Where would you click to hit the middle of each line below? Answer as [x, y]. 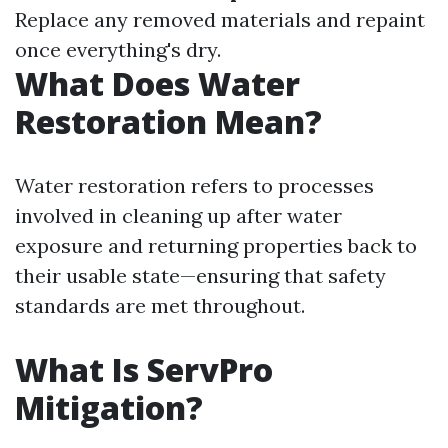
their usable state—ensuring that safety [200, 275]
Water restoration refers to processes [194, 185]
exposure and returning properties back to [216, 245]
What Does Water [157, 83]
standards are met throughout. [160, 305]
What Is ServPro [144, 369]
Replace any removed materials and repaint [220, 19]
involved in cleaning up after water [178, 215]
